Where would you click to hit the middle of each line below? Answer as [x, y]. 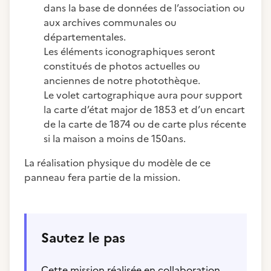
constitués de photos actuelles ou [122, 66]
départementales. [85, 37]
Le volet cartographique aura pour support [143, 95]
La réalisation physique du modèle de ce [117, 163]
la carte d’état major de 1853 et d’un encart [144, 109]
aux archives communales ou [110, 22]
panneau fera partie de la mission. [102, 177]
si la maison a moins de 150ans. [115, 139]
